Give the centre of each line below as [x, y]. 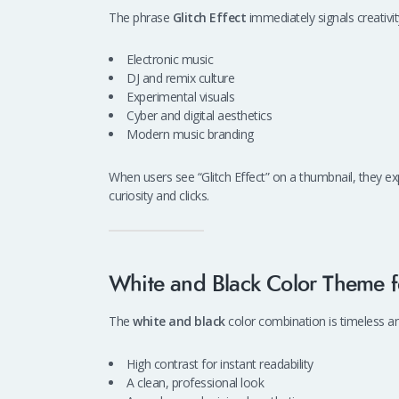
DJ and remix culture [180, 78]
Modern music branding [190, 134]
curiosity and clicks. [159, 195]
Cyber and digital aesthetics [199, 116]
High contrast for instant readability [220, 363]
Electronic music [170, 60]
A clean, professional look [195, 382]
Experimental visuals [180, 97]
